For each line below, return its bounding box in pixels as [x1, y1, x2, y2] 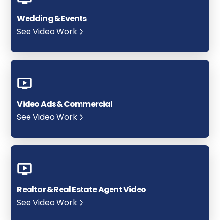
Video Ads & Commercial [17, 98, 112, 110]
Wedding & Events [17, 13, 87, 25]
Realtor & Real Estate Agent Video [17, 184, 146, 195]
